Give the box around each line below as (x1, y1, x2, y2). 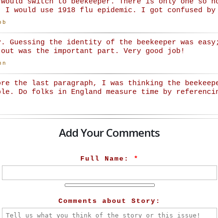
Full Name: (80, 155, 134, 163)
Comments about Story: (58, 197, 161, 205)
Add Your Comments (58, 125, 160, 141)
